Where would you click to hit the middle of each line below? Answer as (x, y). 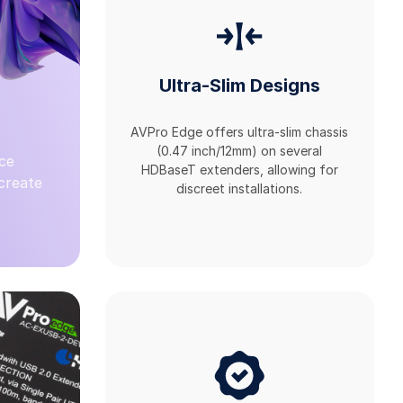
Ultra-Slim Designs (239, 86)
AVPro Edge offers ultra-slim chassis (240, 131)
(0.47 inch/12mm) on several (240, 150)
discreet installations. (240, 188)
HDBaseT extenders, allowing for (239, 169)
